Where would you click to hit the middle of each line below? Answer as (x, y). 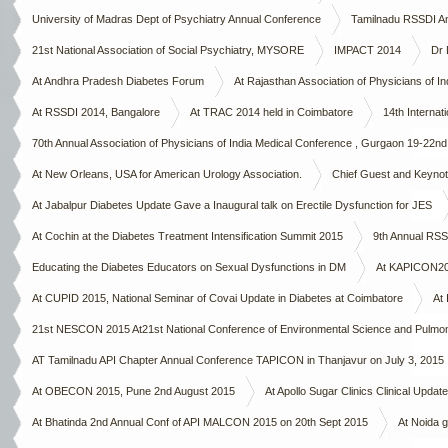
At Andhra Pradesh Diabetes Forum (118, 81)
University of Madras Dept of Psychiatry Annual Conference (176, 19)
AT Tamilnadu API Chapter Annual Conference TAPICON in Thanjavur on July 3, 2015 (238, 360)
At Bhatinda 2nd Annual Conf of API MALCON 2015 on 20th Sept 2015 (200, 422)
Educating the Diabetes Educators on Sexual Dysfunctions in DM (189, 267)
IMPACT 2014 (367, 50)
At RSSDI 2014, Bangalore (96, 112)
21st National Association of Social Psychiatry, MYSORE (168, 50)
